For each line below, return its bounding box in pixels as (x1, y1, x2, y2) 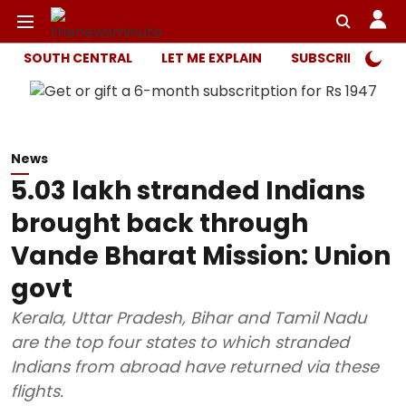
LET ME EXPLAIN (161, 49, 262, 67)
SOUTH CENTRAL (24, 49, 132, 67)
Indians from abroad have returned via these (11, 355, 379, 378)
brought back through (11, 206, 308, 241)
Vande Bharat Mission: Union (11, 238, 391, 274)
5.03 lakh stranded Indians (11, 173, 365, 208)
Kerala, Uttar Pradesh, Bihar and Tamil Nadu (11, 306, 367, 329)
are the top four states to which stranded (11, 331, 349, 353)
